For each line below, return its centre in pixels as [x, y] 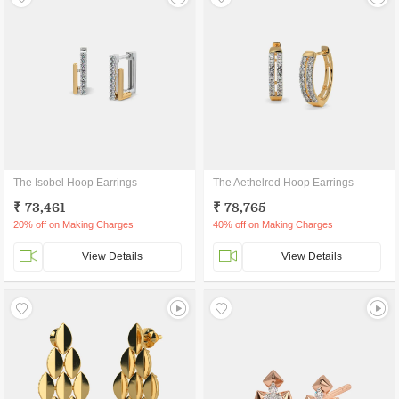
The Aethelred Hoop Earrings [283, 183]
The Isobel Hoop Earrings [75, 183]
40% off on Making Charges [273, 224]
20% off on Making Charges [73, 224]
